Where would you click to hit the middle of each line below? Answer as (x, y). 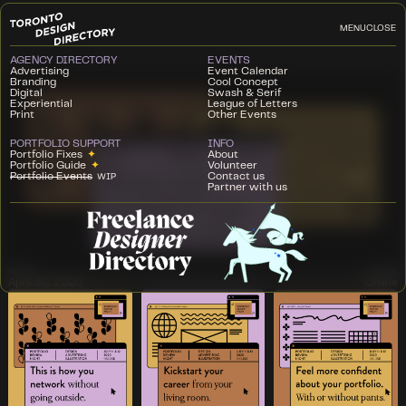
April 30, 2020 (45, 283)
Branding (33, 82)
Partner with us (247, 187)
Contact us (236, 176)
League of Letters (252, 103)
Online (382, 283)
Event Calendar (248, 71)
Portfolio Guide (48, 165)
